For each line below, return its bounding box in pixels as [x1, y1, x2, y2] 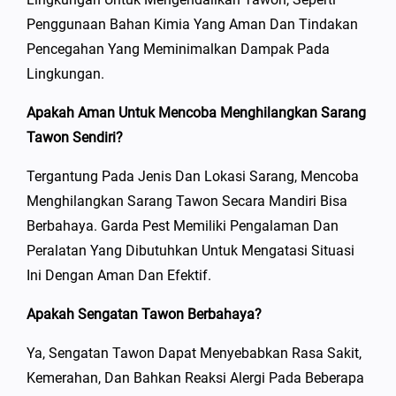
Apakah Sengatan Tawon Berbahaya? [27, 305, 262, 323]
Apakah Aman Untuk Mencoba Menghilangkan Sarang [27, 103, 366, 121]
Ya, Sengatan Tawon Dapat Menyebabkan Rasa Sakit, [27, 344, 362, 362]
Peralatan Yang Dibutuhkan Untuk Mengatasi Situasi [27, 241, 354, 259]
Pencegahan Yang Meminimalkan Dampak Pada [27, 40, 330, 57]
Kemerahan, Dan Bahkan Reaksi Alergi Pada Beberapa [27, 369, 364, 386]
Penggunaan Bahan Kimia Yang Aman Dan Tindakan [27, 15, 358, 33]
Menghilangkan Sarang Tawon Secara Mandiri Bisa [27, 192, 347, 209]
